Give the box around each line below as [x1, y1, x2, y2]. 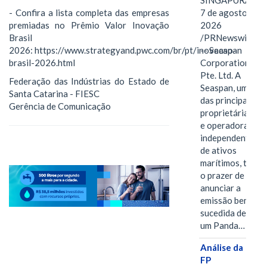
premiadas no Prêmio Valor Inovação [9, 19, 169, 30]
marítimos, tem [200, 157, 258, 169]
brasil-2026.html [9, 57, 75, 68]
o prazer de [200, 170, 244, 181]
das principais [200, 95, 254, 106]
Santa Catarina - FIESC [9, 88, 100, 100]
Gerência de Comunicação [9, 101, 111, 112]
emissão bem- [200, 195, 254, 206]
